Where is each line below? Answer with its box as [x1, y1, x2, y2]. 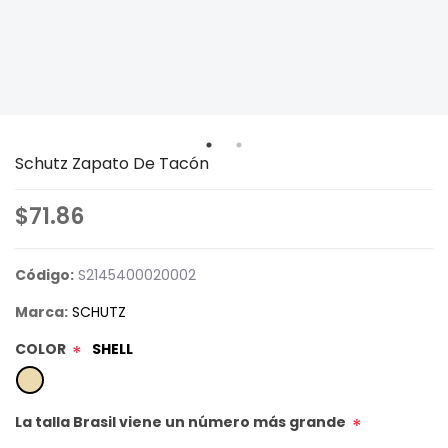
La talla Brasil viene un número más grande [15, 412, 346, 432]
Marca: [15, 302, 68, 322]
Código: [15, 265, 74, 285]
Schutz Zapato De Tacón [15, 152, 209, 175]
